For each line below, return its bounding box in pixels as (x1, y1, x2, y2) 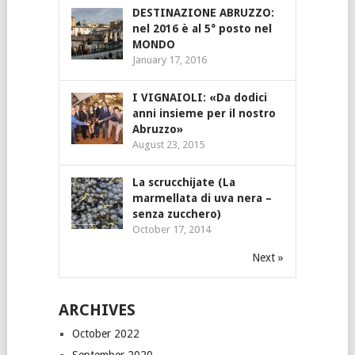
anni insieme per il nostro (132, 106, 276, 120)
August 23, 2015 (132, 138, 204, 151)
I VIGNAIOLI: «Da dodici (132, 90, 267, 104)
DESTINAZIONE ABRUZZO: (132, 6, 274, 19)
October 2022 (71, 326, 139, 340)
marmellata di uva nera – (132, 191, 272, 204)
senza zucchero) (132, 207, 221, 220)
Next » (251, 250, 284, 264)
